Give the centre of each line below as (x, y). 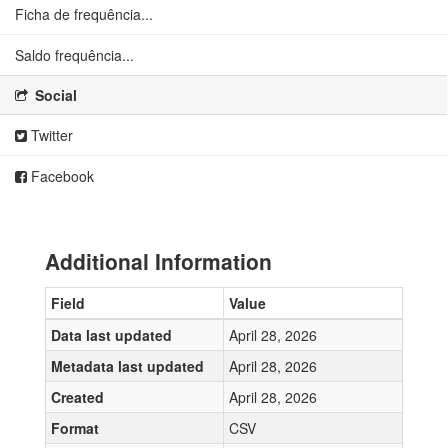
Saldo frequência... (74, 55)
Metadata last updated (127, 366)
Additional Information (158, 261)
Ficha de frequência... (84, 14)
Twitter (50, 135)
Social (54, 95)
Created (77, 397)
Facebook (60, 176)
